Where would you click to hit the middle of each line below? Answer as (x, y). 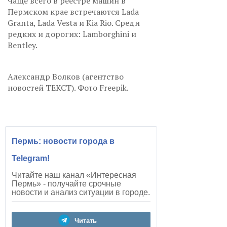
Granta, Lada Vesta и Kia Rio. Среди (74, 23)
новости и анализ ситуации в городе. (81, 193)
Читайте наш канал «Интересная (74, 175)
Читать (86, 221)
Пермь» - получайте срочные (66, 184)
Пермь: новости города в (63, 141)
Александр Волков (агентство (66, 77)
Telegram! (31, 159)
